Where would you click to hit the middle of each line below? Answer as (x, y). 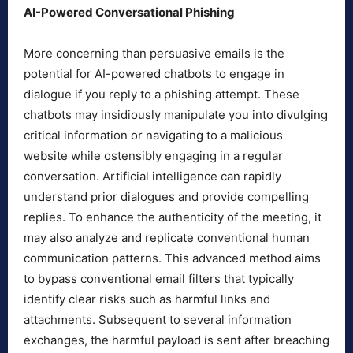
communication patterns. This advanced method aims (172, 258)
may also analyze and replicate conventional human (167, 238)
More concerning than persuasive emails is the (154, 54)
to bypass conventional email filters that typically (159, 279)
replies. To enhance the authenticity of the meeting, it (173, 217)
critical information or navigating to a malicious (153, 136)
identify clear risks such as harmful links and (147, 299)
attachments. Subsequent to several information (158, 320)
